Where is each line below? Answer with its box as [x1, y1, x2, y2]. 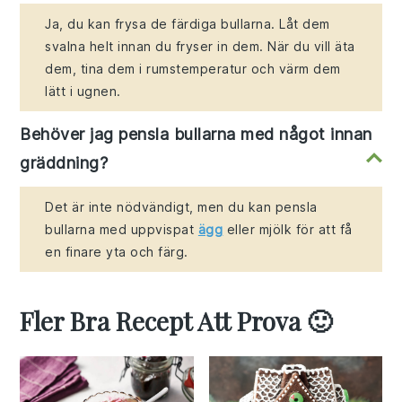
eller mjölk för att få [223, 221, 353, 237]
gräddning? [20, 153, 109, 172]
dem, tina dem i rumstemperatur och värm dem [45, 60, 341, 76]
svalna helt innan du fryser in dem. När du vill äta [45, 38, 355, 54]
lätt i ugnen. [45, 83, 121, 99]
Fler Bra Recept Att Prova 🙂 [20, 303, 333, 337]
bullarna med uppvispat [45, 221, 198, 237]
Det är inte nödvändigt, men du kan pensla [45, 198, 318, 214]
